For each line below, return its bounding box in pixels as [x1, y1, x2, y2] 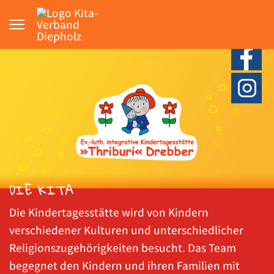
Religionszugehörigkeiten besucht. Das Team [9, 240, 236, 256]
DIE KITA [9, 177, 73, 203]
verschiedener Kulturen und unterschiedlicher [9, 222, 243, 239]
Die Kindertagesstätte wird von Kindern [9, 204, 209, 221]
